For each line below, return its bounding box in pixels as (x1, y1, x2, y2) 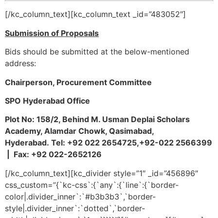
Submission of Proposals (5, 28, 99, 38)
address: (5, 58, 36, 69)
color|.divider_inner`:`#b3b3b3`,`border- (5, 191, 156, 201)
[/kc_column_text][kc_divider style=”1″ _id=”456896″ (5, 168, 198, 178)
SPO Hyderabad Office (5, 96, 90, 106)
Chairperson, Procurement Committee (5, 77, 152, 87)
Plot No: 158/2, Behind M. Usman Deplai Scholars (5, 114, 190, 125)
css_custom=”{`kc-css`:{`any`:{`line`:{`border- (5, 180, 179, 190)
